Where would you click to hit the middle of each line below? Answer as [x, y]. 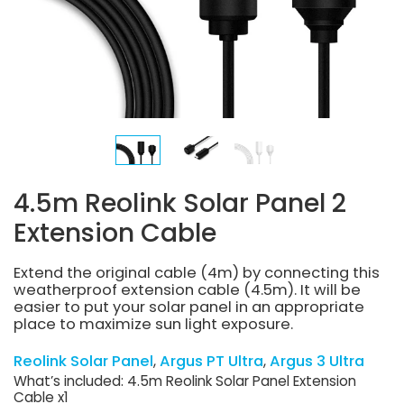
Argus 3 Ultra [317, 362]
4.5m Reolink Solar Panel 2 [180, 202]
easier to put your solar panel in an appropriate [189, 307]
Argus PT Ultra [211, 362]
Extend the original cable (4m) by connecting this [197, 272]
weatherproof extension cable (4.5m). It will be [187, 289]
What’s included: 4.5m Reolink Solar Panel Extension [185, 381]
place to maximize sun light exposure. [153, 324]
